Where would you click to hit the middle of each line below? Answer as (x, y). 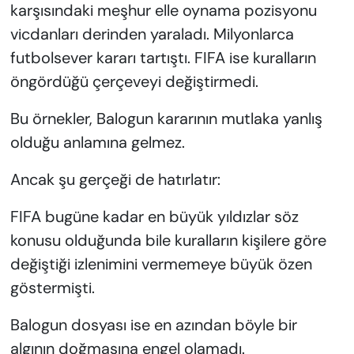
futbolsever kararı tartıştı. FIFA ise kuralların (163, 57)
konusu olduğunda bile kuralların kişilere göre (168, 240)
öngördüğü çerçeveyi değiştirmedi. (134, 81)
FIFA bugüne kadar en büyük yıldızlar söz (154, 216)
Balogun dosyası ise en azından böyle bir (153, 324)
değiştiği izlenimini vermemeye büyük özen (161, 264)
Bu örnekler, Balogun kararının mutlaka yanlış (166, 118)
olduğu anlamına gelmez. (97, 142)
